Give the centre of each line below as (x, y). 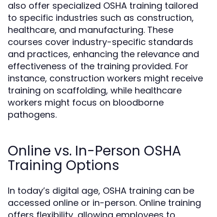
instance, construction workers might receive (105, 78)
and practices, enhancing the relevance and (103, 54)
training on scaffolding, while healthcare (95, 90)
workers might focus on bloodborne (86, 102)
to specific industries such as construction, (101, 18)
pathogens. (32, 115)
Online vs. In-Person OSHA (94, 151)
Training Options (63, 165)
